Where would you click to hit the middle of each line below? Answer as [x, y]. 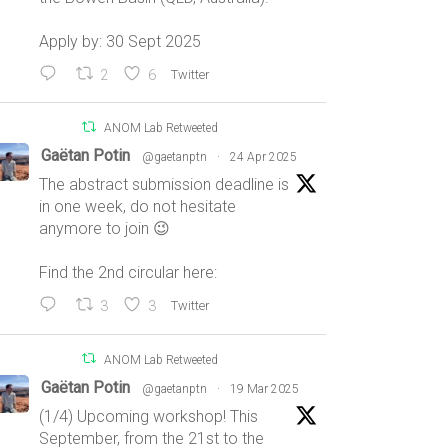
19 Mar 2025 [265, 388]
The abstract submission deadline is [164, 185]
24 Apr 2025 [264, 157]
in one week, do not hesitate [138, 207]
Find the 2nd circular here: [128, 273]
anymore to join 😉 [105, 229]
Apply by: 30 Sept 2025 [120, 42]
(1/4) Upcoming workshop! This [149, 416]
